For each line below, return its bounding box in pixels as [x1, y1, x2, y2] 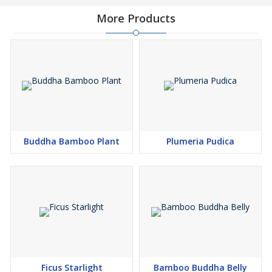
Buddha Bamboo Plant [24, 135, 120, 147]
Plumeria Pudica [166, 135, 234, 147]
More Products [97, 11, 175, 25]
